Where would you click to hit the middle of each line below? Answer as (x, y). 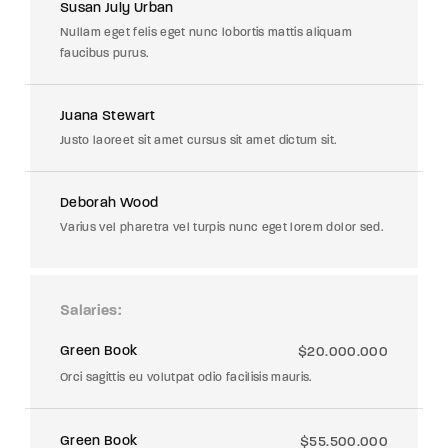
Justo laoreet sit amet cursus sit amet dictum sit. (198, 139)
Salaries (89, 311)
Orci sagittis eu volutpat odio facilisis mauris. (186, 376)
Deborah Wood (109, 202)
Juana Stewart (108, 115)
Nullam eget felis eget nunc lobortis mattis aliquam (206, 31)
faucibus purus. (104, 52)
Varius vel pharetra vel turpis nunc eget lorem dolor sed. (221, 226)
